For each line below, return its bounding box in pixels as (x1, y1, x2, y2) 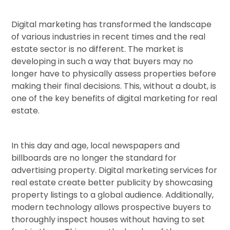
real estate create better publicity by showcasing (11, 177, 213, 188)
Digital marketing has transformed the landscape (11, 18, 212, 30)
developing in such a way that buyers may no (11, 55, 194, 67)
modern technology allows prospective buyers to (11, 201, 212, 213)
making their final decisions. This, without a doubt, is (11, 80, 217, 92)
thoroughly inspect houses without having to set (11, 214, 205, 225)
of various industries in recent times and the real (11, 31, 206, 43)
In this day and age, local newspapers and (11, 140, 180, 151)
